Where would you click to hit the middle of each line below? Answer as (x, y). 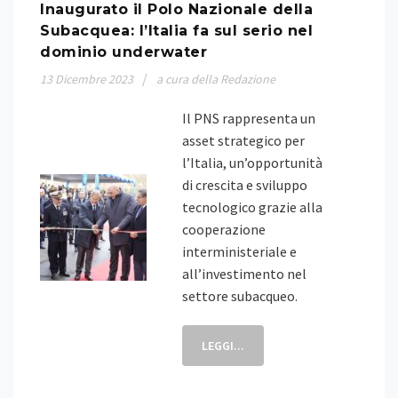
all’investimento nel (244, 274)
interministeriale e (239, 251)
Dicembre (80, 79)
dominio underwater (123, 52)
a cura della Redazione (216, 79)
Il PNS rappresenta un (249, 118)
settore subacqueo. (240, 296)
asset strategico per (243, 140)
